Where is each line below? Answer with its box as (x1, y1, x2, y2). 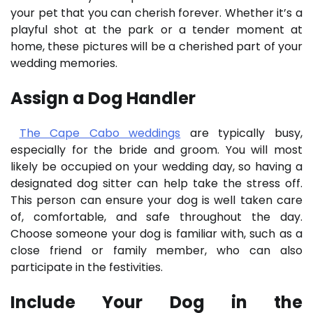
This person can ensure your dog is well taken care (10, 191, 303, 208)
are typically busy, (180, 124, 303, 141)
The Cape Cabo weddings (19, 124, 181, 141)
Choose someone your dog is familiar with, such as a (10, 225, 303, 242)
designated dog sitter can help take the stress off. (10, 175, 303, 191)
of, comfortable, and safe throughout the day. (10, 208, 303, 225)
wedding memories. (10, 54, 117, 71)
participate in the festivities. (10, 259, 163, 275)
